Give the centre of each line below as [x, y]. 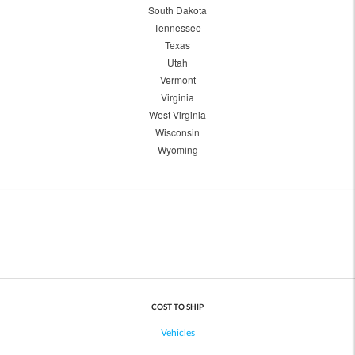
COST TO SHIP [177, 308]
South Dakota [177, 10]
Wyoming [177, 150]
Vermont [177, 80]
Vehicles [177, 332]
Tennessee [177, 28]
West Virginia [177, 115]
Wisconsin [177, 132]
